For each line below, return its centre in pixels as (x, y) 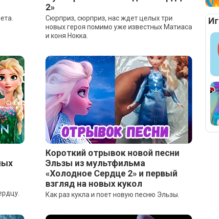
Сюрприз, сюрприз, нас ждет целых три (109, 18)
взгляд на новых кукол (94, 184)
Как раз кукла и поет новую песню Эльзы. (112, 195)
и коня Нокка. (66, 36)
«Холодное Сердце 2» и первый (111, 173)
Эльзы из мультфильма (95, 163)
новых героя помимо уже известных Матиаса (119, 27)
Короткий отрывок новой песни (112, 153)
